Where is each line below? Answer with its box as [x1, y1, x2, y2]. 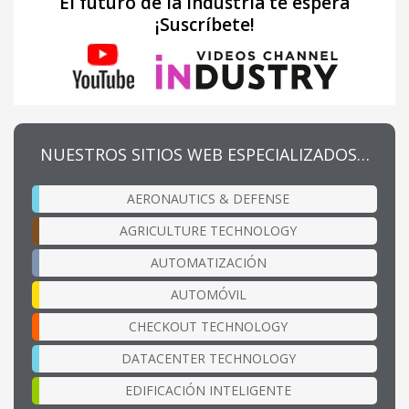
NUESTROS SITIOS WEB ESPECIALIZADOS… [39, 142, 370, 165]
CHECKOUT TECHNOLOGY [129, 317, 288, 335]
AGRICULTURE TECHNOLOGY [120, 221, 297, 239]
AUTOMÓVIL [170, 285, 246, 303]
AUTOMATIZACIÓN [150, 253, 267, 271]
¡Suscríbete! [154, 12, 255, 37]
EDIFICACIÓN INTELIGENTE [125, 381, 291, 399]
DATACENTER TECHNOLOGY [121, 349, 296, 367]
